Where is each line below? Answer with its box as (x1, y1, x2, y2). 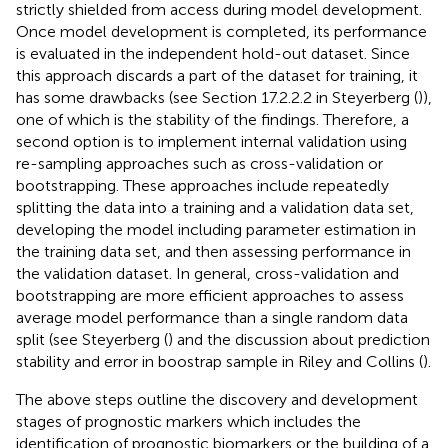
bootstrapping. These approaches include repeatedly (16, 175, 389, 195)
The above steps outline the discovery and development (16, 389, 418, 409)
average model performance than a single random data (16, 307, 408, 327)
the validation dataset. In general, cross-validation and (16, 263, 399, 283)
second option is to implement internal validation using (16, 131, 407, 151)
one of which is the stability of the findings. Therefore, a (16, 109, 409, 129)
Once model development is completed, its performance (16, 21, 427, 41)
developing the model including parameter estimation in (16, 219, 416, 239)
